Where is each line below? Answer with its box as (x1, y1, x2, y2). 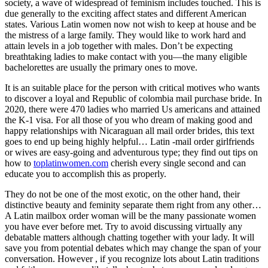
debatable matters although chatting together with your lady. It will (5, 232, 254, 242)
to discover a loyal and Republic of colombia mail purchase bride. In (5, 93, 262, 103)
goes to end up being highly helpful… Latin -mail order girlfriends (5, 136, 254, 147)
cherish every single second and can (108, 158, 246, 168)
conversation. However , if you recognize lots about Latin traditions (5, 254, 259, 264)
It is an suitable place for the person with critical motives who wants (5, 83, 260, 93)
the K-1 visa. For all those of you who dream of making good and (5, 115, 252, 125)
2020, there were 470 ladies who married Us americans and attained (5, 104, 260, 114)
